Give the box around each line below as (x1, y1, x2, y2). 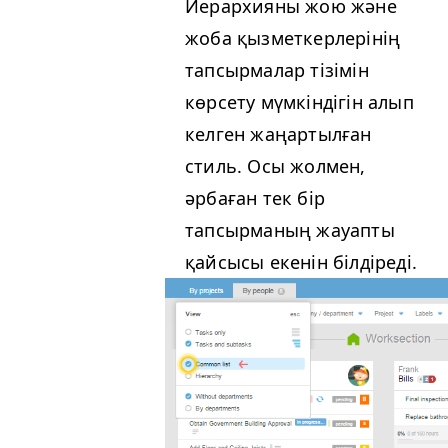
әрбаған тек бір (185, 186, 325, 211)
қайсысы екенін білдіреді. (185, 250, 417, 275)
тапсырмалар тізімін (185, 58, 369, 83)
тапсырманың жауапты (185, 218, 395, 243)
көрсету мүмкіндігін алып (185, 90, 414, 115)
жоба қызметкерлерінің (185, 26, 401, 51)
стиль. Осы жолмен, (185, 154, 366, 179)
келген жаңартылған (185, 122, 372, 147)
